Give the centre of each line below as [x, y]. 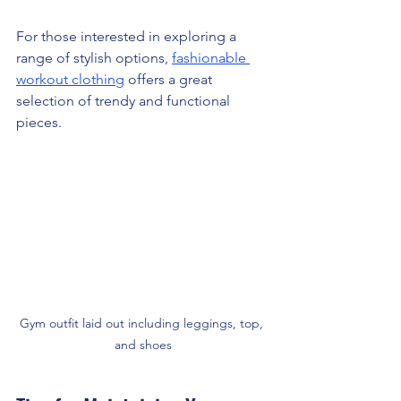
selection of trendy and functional [125, 101]
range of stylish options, [94, 58]
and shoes [143, 344]
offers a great [170, 80]
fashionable [211, 58]
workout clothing [70, 80]
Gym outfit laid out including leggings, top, [143, 323]
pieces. [39, 123]
